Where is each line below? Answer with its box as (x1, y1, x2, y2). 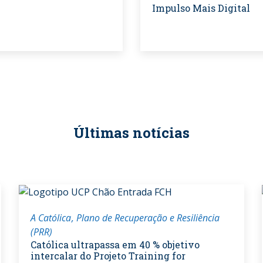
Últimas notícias (73, 123, 190, 142)
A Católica (31, 211, 72, 225)
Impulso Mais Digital (152, 1, 250, 14)
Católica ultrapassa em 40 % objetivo (31, 238, 200, 251)
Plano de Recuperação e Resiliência (76, 211, 220, 225)
